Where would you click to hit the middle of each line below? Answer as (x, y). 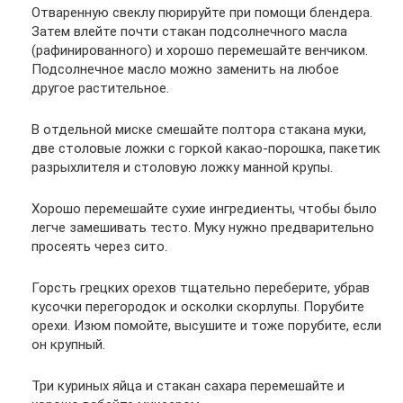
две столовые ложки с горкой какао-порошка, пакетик (206, 148)
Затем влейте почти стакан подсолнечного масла (189, 31)
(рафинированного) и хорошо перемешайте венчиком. (200, 50)
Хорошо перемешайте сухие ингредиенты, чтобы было (204, 209)
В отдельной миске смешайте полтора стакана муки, (199, 130)
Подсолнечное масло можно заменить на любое (185, 69)
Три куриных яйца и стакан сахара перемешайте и (188, 386)
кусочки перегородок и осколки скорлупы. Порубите (198, 307)
